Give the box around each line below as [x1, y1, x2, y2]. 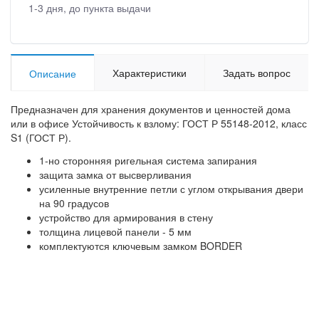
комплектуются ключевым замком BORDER [39, 238, 242, 253]
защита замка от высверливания [39, 167, 192, 182]
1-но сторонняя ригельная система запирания [39, 152, 257, 167]
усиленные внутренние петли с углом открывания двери [39, 181, 303, 196]
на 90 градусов [39, 195, 109, 210]
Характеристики [113, 65, 187, 80]
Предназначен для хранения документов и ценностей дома [11, 101, 291, 116]
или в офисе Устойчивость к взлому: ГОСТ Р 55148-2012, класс [11, 115, 307, 130]
